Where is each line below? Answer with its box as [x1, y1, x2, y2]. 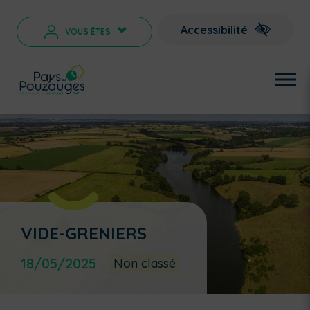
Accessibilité [181, 22, 248, 37]
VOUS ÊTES [64, 26, 111, 37]
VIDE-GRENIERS [21, 223, 147, 244]
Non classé [113, 255, 176, 271]
